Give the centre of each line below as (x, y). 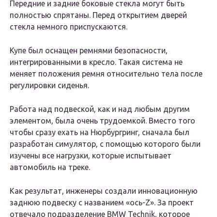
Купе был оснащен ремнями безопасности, (89, 51)
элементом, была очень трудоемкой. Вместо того (102, 121)
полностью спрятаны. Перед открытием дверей (98, 15)
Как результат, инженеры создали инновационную (104, 191)
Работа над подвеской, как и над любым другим (100, 109)
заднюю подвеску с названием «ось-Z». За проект (102, 203)
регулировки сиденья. (49, 85)
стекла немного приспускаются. (69, 27)
